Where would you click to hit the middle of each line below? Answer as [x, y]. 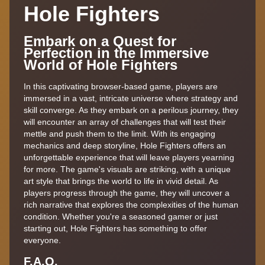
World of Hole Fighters [101, 64]
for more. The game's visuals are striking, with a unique [127, 169]
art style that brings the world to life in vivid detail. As [121, 181]
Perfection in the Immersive [116, 53]
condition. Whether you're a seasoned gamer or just [121, 216]
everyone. [42, 240]
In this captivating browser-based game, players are [121, 86]
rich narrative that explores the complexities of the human [131, 204]
